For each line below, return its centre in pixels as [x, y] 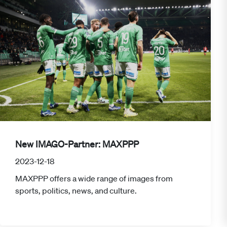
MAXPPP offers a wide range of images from [94, 178]
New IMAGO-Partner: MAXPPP [77, 144]
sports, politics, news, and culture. [76, 190]
